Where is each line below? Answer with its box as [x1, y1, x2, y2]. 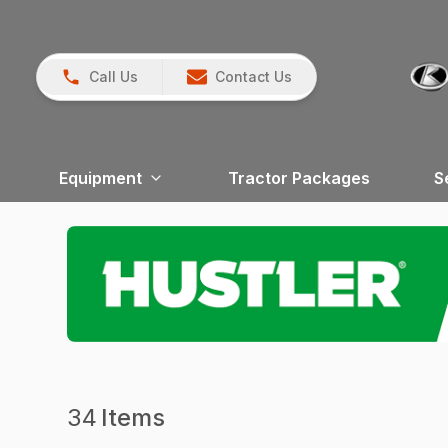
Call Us [89, 68, 138, 86]
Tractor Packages [227, 168, 370, 189]
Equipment [58, 168, 142, 189]
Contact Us [215, 68, 292, 86]
